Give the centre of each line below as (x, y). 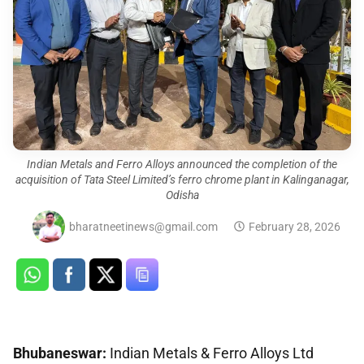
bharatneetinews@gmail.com (143, 226)
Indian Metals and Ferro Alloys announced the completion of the (182, 164)
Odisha (182, 195)
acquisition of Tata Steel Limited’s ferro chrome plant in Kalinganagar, (182, 179)
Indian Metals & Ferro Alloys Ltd (212, 353)
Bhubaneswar (58, 353)
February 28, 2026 (295, 226)
